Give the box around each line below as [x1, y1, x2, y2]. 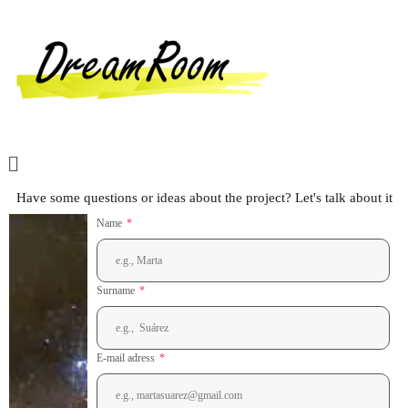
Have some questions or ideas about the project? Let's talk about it [15, 190, 393, 206]
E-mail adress [96, 352, 158, 365]
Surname [96, 284, 138, 298]
